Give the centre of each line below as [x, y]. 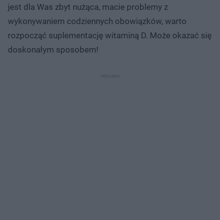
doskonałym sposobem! [53, 49]
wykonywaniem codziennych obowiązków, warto [97, 21]
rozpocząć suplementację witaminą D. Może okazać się [110, 35]
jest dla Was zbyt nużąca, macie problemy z [88, 7]
